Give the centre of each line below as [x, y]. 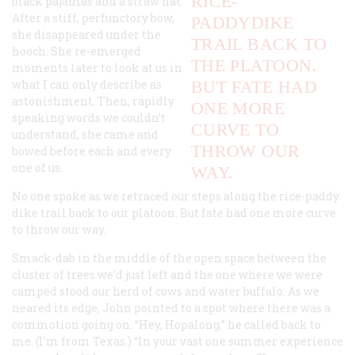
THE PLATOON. [254, 65]
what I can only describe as [87, 84]
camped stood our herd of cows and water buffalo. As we [166, 291]
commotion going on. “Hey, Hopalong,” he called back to [166, 324]
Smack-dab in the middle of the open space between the [169, 258]
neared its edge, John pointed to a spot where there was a [171, 307]
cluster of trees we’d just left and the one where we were [167, 274]
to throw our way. [59, 229]
